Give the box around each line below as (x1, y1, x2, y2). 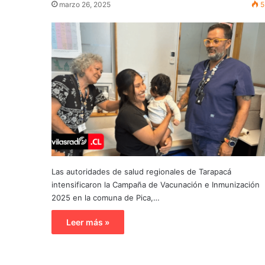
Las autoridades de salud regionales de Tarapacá (51, 166, 231, 176)
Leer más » (66, 216, 109, 227)
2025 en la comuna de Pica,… (51, 192, 160, 202)
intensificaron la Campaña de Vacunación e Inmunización (51, 179, 260, 189)
